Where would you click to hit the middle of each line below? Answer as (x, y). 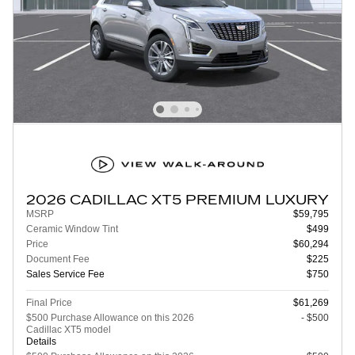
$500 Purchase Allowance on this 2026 (110, 317)
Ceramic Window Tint (72, 229)
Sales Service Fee (65, 274)
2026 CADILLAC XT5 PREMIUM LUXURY (177, 200)
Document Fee (58, 259)
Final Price (49, 302)
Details (41, 341)
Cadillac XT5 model (69, 329)
